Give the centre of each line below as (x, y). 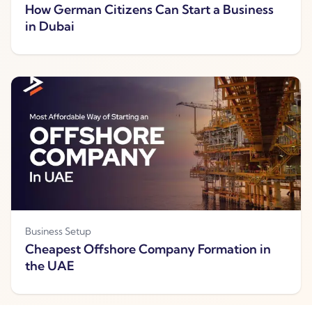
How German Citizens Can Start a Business (149, 10)
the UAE (50, 266)
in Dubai (50, 26)
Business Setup (58, 232)
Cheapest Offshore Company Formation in (148, 249)
